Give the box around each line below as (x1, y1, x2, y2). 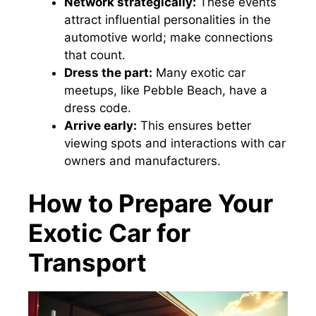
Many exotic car (152, 66, 245, 80)
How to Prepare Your (28, 188, 273, 218)
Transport (28, 247, 147, 277)
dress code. (64, 101, 131, 116)
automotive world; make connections (64, 30, 273, 45)
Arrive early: (64, 119, 137, 133)
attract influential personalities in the (64, 13, 271, 28)
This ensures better (137, 119, 251, 133)
